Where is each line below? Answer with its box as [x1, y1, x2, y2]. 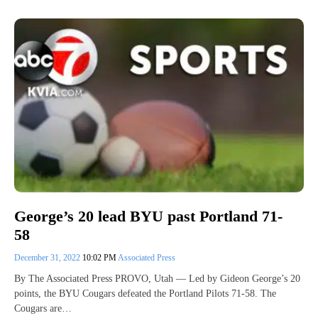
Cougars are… [14, 302, 72, 314]
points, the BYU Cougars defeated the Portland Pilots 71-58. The [14, 287, 276, 299]
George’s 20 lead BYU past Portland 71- [14, 207, 283, 225]
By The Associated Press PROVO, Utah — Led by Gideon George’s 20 [14, 273, 300, 284]
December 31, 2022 [14, 252, 82, 263]
